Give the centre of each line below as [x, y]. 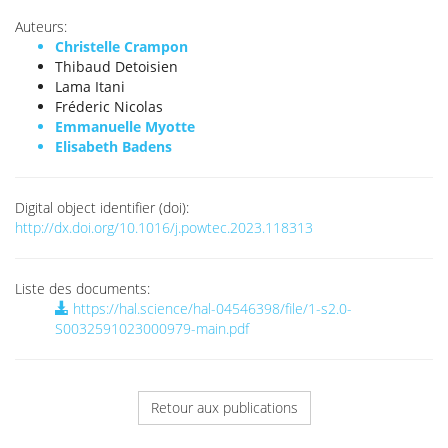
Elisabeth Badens [113, 146]
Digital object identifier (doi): [102, 207]
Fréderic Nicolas [109, 106]
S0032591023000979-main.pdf [152, 328]
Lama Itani [90, 86]
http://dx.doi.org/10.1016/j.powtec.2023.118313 [164, 227]
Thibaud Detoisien [116, 66]
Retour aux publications [224, 408]
